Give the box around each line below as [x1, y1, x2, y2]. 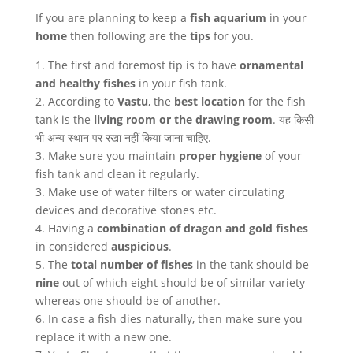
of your [261, 147, 302, 163]
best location [173, 93, 245, 109]
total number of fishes [67, 256, 193, 272]
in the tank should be [192, 256, 309, 272]
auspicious [110, 238, 169, 254]
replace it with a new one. [35, 329, 172, 344]
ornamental [239, 57, 303, 72]
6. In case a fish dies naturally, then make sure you [35, 310, 303, 326]
